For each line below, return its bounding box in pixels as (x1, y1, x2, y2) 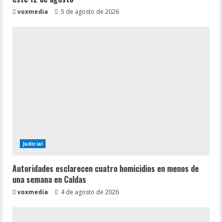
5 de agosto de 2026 (59, 7, 119, 16)
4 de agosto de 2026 (59, 188, 119, 196)
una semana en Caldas (12, 173, 86, 185)
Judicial (23, 140, 43, 147)
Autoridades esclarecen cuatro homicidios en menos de (12, 163, 199, 174)
